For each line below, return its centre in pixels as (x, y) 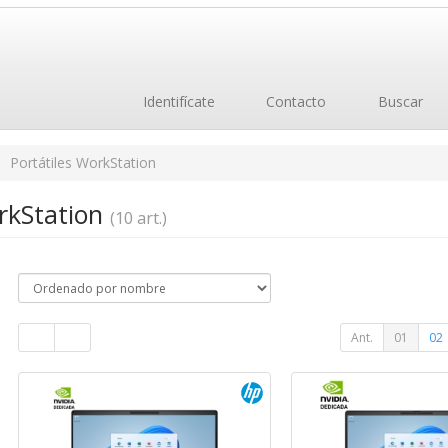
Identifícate (176, 101)
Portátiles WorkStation (82, 162)
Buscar (398, 101)
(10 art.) (138, 218)
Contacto (294, 101)
